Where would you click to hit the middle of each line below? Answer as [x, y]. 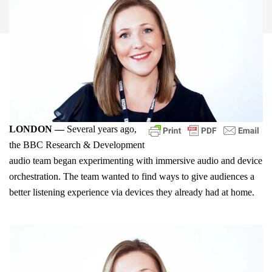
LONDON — [37, 129]
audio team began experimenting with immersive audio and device [136, 161]
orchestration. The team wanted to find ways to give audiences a [132, 177]
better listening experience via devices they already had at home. [133, 192]
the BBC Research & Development [77, 145]
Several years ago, [100, 129]
